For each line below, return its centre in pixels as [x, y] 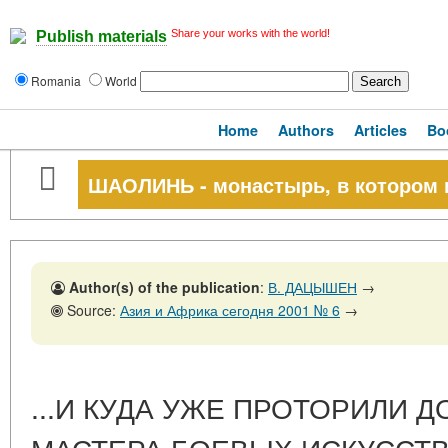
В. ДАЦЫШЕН [312, 287]
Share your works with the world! [250, 33]
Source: [91, 310]
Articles [380, 130]
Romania [57, 80]
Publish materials [101, 37]
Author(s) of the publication [164, 287]
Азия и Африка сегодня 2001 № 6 [230, 310]
